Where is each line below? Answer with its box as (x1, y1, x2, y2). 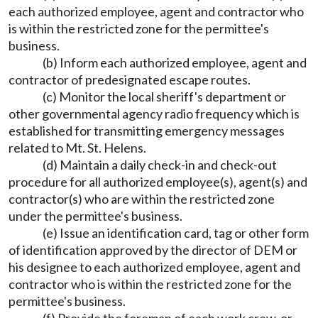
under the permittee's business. (9, 208, 182, 224)
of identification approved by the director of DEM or (9, 242, 297, 258)
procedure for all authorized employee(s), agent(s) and (9, 174, 307, 190)
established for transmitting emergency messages (9, 123, 285, 138)
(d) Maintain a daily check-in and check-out (43, 157, 277, 172)
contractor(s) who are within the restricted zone (9, 191, 275, 207)
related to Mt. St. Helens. (9, 140, 146, 155)
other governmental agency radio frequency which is (9, 106, 300, 121)
